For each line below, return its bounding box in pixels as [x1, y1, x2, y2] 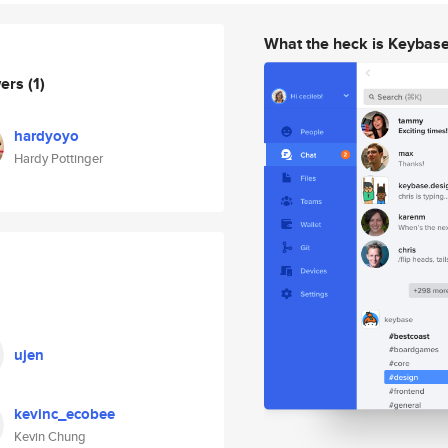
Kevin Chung [14, 427, 86, 446]
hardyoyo [14, 125, 79, 147]
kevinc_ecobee [14, 403, 115, 425]
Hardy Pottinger [14, 149, 103, 168]
